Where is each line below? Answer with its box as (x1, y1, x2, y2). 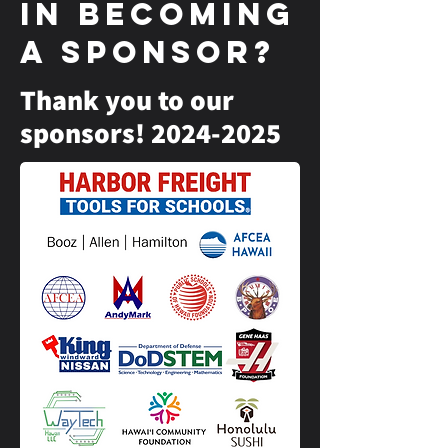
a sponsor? (20, 33, 276, 71)
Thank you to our (20, 81, 234, 118)
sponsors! (20, 114, 151, 151)
